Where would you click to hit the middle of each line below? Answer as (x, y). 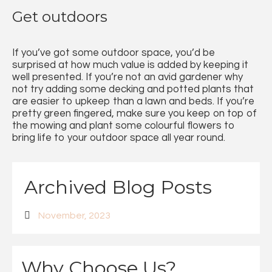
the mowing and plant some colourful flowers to (124, 125)
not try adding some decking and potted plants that (133, 89)
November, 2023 (74, 215)
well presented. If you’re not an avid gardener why (127, 77)
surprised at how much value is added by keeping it (130, 65)
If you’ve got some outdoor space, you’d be (114, 53)
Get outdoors (60, 16)
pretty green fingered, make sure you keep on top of (134, 113)
